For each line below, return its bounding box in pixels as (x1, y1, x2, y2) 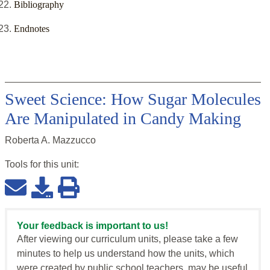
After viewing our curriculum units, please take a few (17, 234, 238, 245)
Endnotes (14, 24, 49, 34)
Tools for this (5, 159, 61, 170)
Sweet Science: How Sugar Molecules (5, 90, 261, 109)
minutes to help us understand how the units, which (17, 248, 234, 259)
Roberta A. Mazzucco (5, 135, 96, 146)
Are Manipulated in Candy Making (5, 109, 241, 128)
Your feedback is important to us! (17, 221, 168, 231)
